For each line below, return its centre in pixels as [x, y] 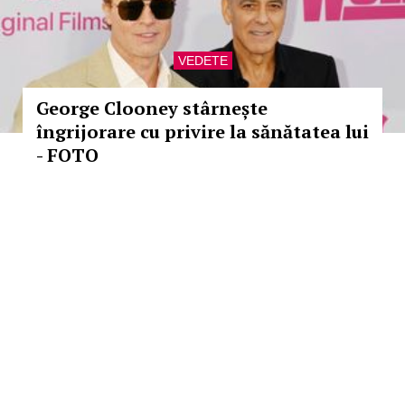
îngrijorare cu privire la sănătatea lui [202, 132]
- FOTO [67, 155]
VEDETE [202, 61]
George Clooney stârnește [152, 108]
